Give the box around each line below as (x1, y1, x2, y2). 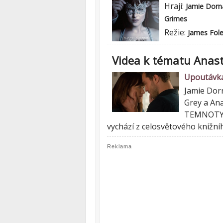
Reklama (107, 143, 132, 149)
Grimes (164, 14, 187, 23)
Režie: (164, 27, 188, 38)
